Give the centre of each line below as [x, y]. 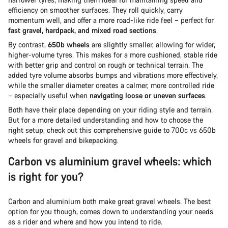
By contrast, [28, 44]
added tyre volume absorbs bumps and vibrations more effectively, [113, 75]
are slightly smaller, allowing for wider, [152, 44]
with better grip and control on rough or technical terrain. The [106, 65]
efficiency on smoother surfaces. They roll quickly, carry [95, 10]
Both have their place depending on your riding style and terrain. [110, 109]
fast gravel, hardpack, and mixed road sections [82, 30]
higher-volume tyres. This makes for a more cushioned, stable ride [113, 54]
